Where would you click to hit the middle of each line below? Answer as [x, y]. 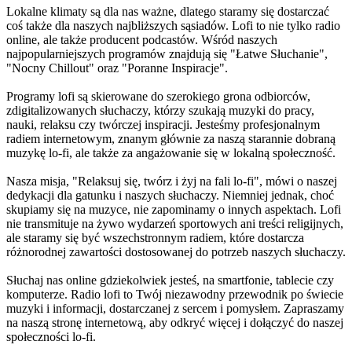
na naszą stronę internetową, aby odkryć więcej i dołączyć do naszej [175, 322]
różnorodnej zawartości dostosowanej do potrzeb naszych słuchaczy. [176, 251]
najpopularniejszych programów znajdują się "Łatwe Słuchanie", [167, 53]
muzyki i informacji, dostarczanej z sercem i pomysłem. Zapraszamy [175, 308]
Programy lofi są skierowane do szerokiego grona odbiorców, [158, 96]
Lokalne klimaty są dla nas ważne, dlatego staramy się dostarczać [168, 11]
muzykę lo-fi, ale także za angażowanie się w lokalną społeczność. [171, 152]
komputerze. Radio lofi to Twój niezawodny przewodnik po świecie [175, 294]
